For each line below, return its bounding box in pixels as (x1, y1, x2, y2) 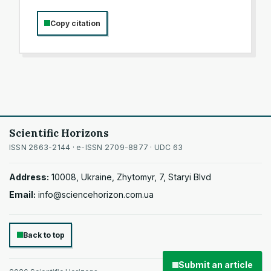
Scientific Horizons (9, 126, 109, 140)
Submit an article (178, 260, 253, 270)
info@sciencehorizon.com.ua (38, 189, 154, 200)
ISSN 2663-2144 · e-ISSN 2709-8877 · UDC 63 (9, 142, 183, 152)
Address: (9, 172, 49, 183)
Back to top (22, 230, 65, 240)
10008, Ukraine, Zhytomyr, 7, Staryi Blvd (51, 172, 211, 183)
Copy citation (50, 18, 100, 28)
